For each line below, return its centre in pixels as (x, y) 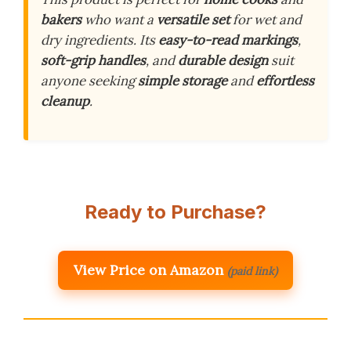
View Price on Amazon (148, 270)
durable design (223, 60)
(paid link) (252, 271)
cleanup (65, 101)
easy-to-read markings (228, 40)
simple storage (183, 81)
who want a (119, 20)
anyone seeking (89, 81)
